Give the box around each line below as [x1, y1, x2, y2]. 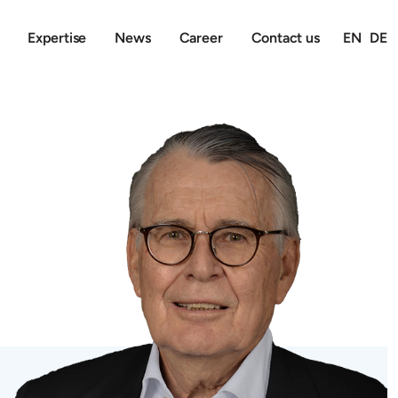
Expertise [27, 28, 87, 46]
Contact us [251, 28, 320, 46]
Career [179, 28, 223, 46]
